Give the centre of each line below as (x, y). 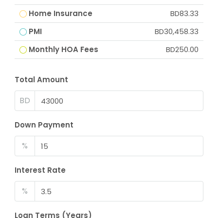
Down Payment (44, 125)
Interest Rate (40, 170)
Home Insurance (61, 13)
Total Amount (41, 80)
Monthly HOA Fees (64, 49)
